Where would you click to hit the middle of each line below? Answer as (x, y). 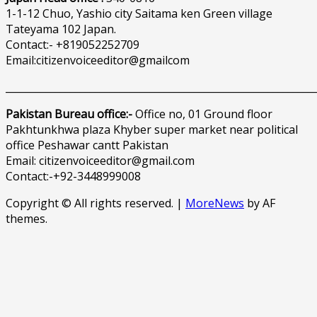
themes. (27, 218)
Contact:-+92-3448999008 (73, 176)
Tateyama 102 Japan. (61, 29)
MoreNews (215, 203)
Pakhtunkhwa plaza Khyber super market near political (152, 129)
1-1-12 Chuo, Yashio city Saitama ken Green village (139, 13)
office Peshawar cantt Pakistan (87, 145)
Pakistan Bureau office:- (69, 114)
